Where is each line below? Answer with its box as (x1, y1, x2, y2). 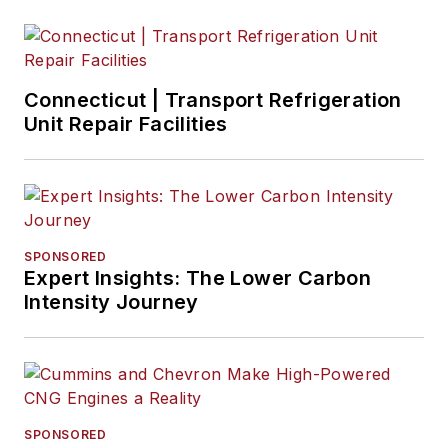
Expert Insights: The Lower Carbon (24, 266, 372, 291)
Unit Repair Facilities (24, 112, 228, 137)
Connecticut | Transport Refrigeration (24, 88, 402, 113)
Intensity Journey (24, 290, 199, 315)
